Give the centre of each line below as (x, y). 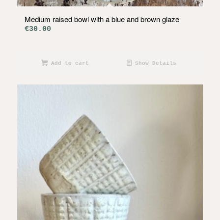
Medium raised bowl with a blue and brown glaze (102, 19)
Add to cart (68, 63)
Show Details (154, 63)
